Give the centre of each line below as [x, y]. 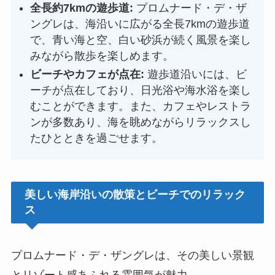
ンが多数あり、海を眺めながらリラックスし [141, 122]
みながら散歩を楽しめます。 [102, 56]
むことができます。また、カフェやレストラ [141, 106]
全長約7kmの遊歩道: [82, 8]
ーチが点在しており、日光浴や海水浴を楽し [141, 90]
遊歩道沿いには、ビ [196, 74]
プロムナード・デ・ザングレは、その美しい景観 [132, 255]
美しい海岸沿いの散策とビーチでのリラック [135, 195]
